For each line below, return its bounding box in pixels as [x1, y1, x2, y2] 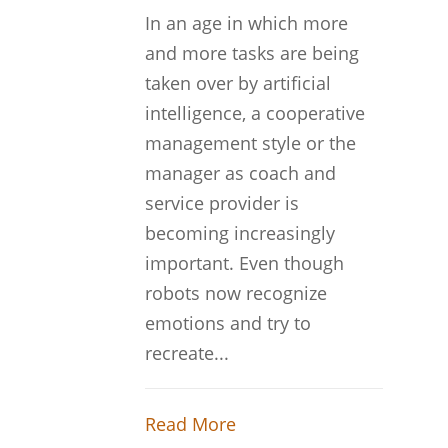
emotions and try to [144, 311, 311, 335]
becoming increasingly [144, 221, 335, 245]
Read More [144, 412, 236, 436]
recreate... [144, 341, 229, 365]
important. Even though [144, 251, 344, 275]
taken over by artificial [144, 71, 331, 95]
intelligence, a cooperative [144, 101, 365, 125]
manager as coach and [144, 161, 336, 185]
